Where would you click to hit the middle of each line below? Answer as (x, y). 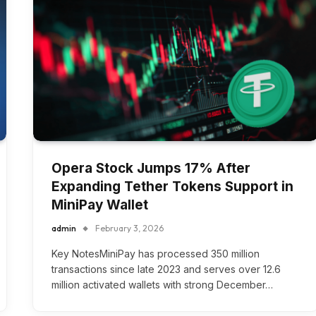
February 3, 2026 (129, 229)
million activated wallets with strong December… (162, 285)
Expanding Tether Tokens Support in (172, 187)
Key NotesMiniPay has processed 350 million (156, 254)
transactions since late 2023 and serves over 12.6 (166, 269)
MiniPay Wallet (100, 205)
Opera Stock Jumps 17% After (151, 169)
